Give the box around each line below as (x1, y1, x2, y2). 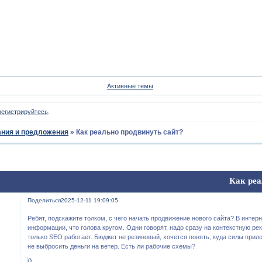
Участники (193, 2, 236, 11)
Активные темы (106, 82, 153, 89)
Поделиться (27, 197, 61, 204)
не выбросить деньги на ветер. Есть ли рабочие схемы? (27, 242, 196, 250)
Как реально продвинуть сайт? (76, 128, 184, 137)
